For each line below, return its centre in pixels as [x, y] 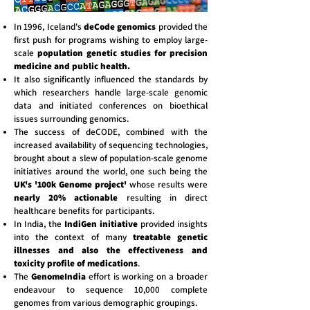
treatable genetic [170, 237]
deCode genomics [119, 27]
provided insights [173, 224]
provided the [182, 27]
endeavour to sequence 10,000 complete [111, 290]
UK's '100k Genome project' [72, 184]
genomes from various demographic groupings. [106, 303]
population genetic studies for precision [122, 53]
